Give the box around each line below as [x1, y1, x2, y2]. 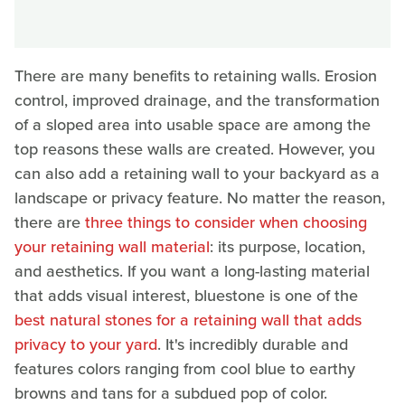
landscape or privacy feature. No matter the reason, [14, 185, 385, 210]
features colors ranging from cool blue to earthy [14, 356, 355, 381]
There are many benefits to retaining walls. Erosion [14, 63, 377, 88]
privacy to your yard [14, 332, 157, 356]
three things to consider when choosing [85, 210, 367, 234]
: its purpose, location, [210, 234, 365, 259]
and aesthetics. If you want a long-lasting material [14, 259, 370, 283]
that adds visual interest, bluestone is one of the [14, 283, 358, 307]
